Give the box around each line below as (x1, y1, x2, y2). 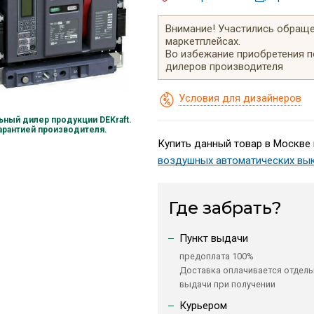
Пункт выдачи (179, 231, 248, 245)
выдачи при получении (179, 278, 275, 289)
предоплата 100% (179, 250, 254, 261)
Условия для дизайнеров (178, 91, 301, 104)
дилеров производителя (165, 60, 283, 73)
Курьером (179, 299, 227, 312)
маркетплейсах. (165, 34, 240, 48)
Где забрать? (168, 197, 282, 218)
